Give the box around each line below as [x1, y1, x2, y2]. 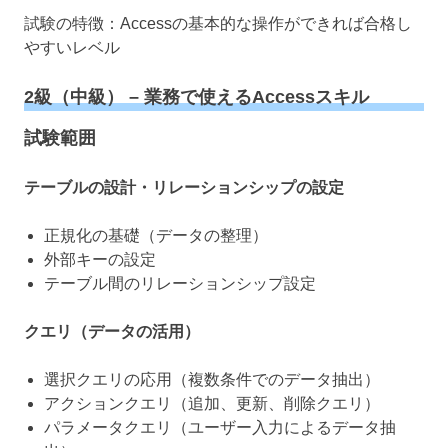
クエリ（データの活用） [24, 322, 200, 340]
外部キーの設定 [44, 250, 156, 268]
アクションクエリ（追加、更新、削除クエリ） [44, 394, 380, 412]
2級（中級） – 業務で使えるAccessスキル [24, 87, 369, 108]
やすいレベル [24, 39, 120, 57]
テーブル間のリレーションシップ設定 [44, 274, 316, 292]
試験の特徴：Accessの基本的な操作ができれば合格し [24, 15, 412, 33]
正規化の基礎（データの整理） [44, 226, 268, 244]
